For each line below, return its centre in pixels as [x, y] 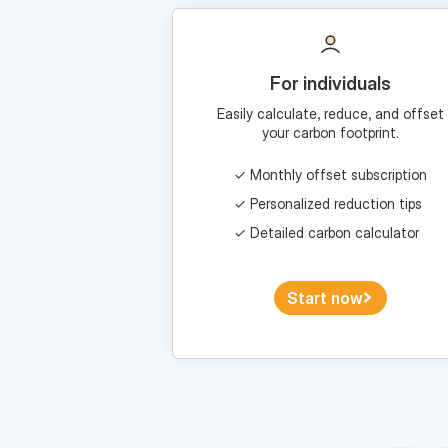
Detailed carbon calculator [335, 232]
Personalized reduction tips [336, 203]
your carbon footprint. [331, 132]
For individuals [331, 83]
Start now [325, 297]
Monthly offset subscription [339, 174]
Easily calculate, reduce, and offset [331, 113]
